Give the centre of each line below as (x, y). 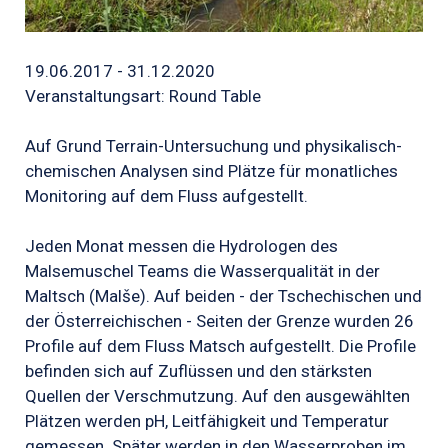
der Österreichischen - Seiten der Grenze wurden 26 (219, 321)
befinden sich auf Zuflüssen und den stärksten (198, 371)
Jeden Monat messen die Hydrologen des (181, 246)
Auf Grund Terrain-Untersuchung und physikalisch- (213, 145)
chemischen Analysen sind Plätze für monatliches (211, 170)
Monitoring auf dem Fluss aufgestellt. (166, 195)
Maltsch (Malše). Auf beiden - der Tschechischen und (223, 296)
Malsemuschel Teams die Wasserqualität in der (202, 271)
